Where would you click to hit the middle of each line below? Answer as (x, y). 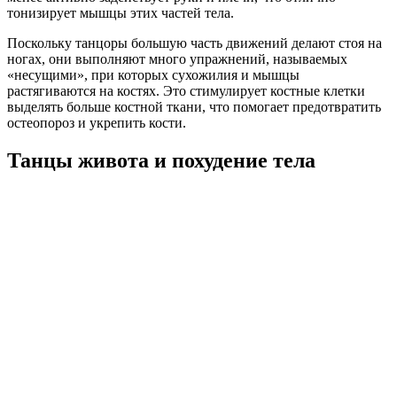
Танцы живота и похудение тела (161, 160)
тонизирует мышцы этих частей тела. (121, 12)
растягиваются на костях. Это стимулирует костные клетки (186, 90)
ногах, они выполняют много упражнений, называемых (177, 58)
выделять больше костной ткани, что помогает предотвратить (194, 106)
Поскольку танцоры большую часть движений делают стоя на (195, 43)
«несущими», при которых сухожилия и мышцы (153, 74)
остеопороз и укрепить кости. (97, 122)
